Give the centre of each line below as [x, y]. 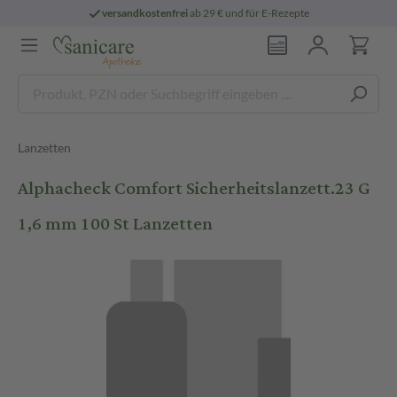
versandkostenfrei [145, 13]
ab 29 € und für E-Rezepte [249, 13]
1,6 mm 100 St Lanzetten [115, 224]
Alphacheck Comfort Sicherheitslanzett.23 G [194, 188]
